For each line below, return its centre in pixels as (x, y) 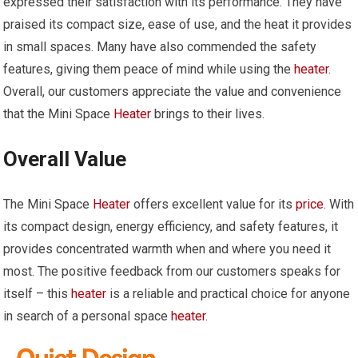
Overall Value (65, 159)
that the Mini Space (59, 113)
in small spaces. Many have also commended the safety (160, 46)
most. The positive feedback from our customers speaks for (172, 271)
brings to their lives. (208, 113)
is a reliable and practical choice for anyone (229, 293)
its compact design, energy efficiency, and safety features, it (171, 226)
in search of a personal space (88, 316)
